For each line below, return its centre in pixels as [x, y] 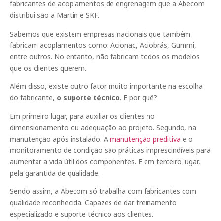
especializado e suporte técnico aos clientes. [82, 214]
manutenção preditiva [145, 139]
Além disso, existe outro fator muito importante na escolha [106, 86]
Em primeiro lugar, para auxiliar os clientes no [82, 116]
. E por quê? [139, 98]
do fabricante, [33, 98]
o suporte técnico [88, 98]
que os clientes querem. [48, 68]
